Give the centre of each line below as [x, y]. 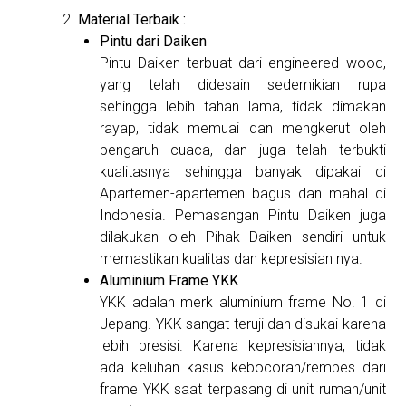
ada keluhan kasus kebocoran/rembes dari [243, 368]
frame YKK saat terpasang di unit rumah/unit [243, 390]
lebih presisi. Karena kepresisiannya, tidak [243, 346]
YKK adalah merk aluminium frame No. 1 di [243, 303]
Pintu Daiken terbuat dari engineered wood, [243, 63]
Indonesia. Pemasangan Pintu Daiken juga [243, 216]
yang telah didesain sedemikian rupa [243, 85]
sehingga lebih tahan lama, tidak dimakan [243, 107]
